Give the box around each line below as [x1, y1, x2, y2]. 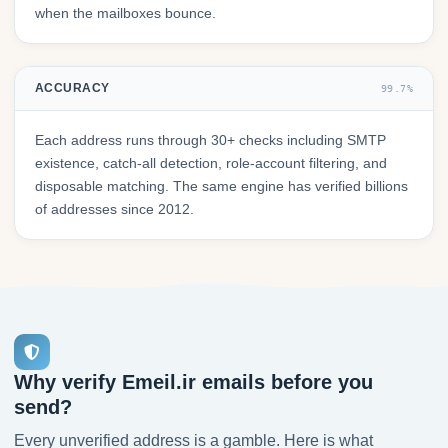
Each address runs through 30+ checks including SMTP [35, 132, 386, 149]
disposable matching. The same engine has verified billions [35, 178, 408, 195]
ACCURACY [35, 81, 110, 96]
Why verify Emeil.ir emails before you [14, 371, 373, 394]
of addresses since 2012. [35, 201, 194, 218]
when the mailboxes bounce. [35, 5, 216, 22]
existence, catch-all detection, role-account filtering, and [35, 155, 387, 172]
